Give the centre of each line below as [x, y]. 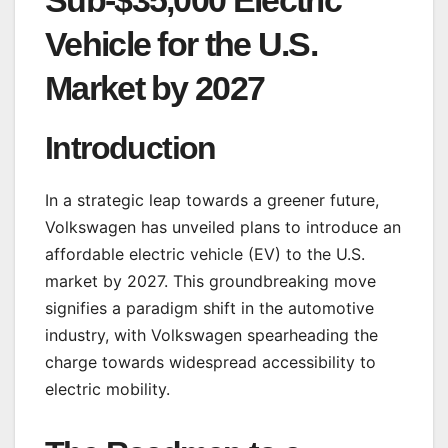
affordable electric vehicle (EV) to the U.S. [205, 253]
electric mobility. [107, 388]
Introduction [130, 148]
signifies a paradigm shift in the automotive [209, 307]
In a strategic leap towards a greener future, [212, 199]
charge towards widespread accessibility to [210, 361]
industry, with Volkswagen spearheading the [211, 334]
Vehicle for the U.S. [181, 44]
